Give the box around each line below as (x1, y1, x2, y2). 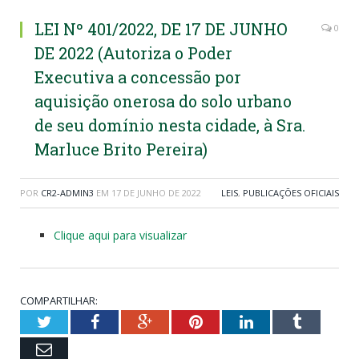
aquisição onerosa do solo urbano (34, 91, 292, 112)
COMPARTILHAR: (20, 293, 98, 309)
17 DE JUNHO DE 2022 (111, 187, 201, 200)
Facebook (98, 313, 161, 330)
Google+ (151, 313, 208, 330)
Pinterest (201, 313, 260, 330)
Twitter (50, 313, 99, 330)
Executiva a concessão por (34, 67, 241, 88)
